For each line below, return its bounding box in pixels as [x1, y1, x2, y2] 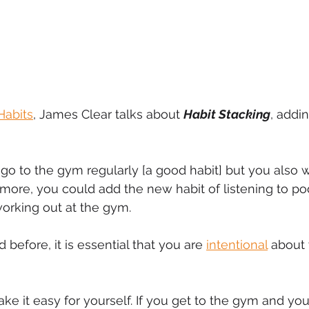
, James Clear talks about [33, 106, 183, 121]
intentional [206, 237, 268, 252]
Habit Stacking [183, 106, 270, 121]
